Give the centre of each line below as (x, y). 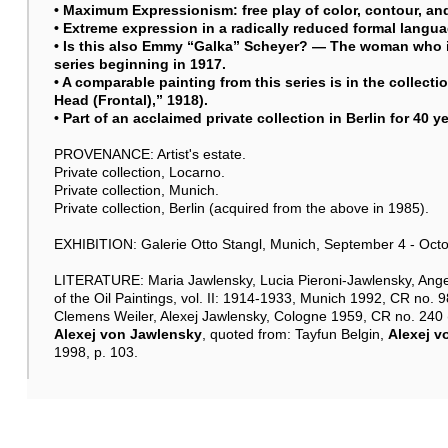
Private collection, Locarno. (139, 171)
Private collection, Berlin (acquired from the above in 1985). (241, 207)
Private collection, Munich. (136, 189)
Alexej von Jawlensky (127, 333)
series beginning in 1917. (139, 63)
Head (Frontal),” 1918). (130, 99)
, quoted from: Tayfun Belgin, (294, 333)
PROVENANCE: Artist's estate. (149, 153)
